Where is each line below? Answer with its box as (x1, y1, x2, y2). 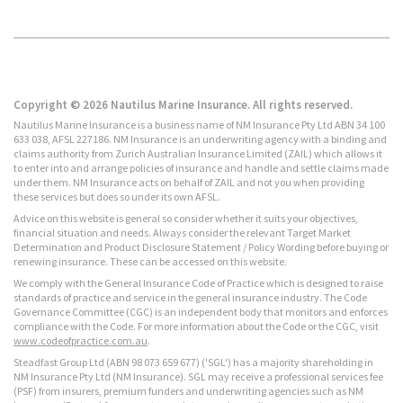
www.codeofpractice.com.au (13, 333, 148, 347)
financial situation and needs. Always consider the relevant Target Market (13, 225, 351, 239)
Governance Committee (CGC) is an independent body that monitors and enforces (13, 304, 388, 318)
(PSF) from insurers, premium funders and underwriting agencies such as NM (13, 383, 363, 398)
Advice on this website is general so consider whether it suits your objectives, (13, 210, 358, 225)
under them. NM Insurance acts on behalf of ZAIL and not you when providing (13, 175, 364, 189)
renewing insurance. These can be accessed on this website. (13, 254, 287, 268)
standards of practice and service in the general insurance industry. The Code (13, 290, 367, 304)
